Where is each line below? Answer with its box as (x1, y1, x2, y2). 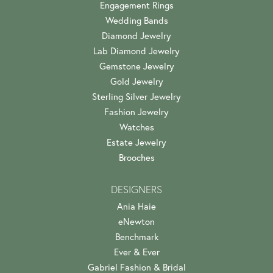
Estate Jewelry (107, 136, 166, 148)
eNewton (118, 215, 155, 227)
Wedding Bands (105, 14, 168, 26)
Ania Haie (117, 200, 156, 212)
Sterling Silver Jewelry (92, 90, 181, 102)
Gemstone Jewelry (99, 60, 174, 72)
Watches (119, 121, 154, 133)
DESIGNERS (111, 183, 162, 196)
